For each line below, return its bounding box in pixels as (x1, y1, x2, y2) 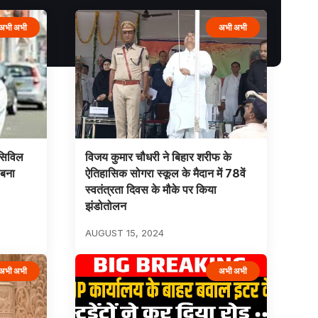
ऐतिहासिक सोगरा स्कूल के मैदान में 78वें (84, 166, 246, 181)
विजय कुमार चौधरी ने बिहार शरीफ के (84, 150, 231, 165)
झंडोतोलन (84, 199, 126, 214)
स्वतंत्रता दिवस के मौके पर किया (84, 182, 216, 197)
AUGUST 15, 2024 (84, 227, 164, 239)
